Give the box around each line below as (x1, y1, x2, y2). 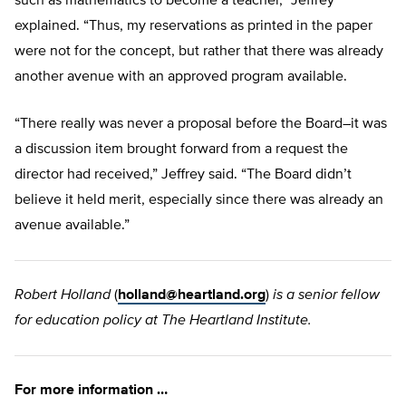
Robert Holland (14, 288, 111, 304)
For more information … (14, 383, 168, 399)
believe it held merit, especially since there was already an (14, 193, 383, 208)
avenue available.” (14, 218, 130, 234)
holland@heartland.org (118, 288, 266, 304)
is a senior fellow (273, 288, 380, 304)
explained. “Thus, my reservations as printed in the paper (14, 19, 372, 34)
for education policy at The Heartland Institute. (14, 314, 312, 329)
